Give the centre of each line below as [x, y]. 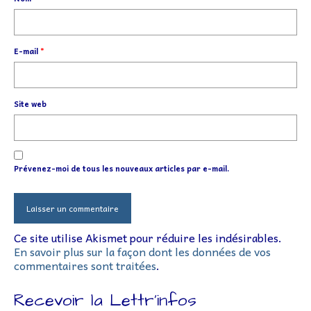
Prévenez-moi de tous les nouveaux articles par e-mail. [121, 168]
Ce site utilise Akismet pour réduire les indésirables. [148, 237]
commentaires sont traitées [85, 265]
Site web [30, 103]
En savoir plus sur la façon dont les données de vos [142, 251]
